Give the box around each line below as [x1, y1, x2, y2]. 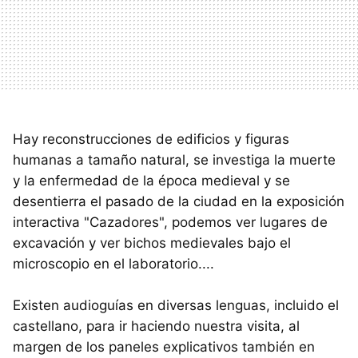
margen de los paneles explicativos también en [13, 339, 315, 356]
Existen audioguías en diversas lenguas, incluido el [13, 297, 339, 314]
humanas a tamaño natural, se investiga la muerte [13, 152, 336, 169]
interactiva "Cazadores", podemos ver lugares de [13, 214, 328, 231]
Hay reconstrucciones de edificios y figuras [13, 131, 289, 148]
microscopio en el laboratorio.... [13, 256, 214, 272]
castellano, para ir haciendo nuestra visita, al [13, 318, 300, 335]
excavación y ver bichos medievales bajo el [13, 235, 291, 252]
